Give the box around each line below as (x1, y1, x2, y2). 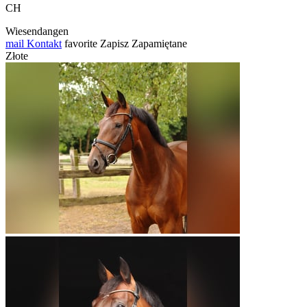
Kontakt (24, 38, 62, 50)
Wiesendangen (5, 25, 69, 38)
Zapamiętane (132, 38, 187, 50)
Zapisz (100, 38, 129, 50)
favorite (64, 38, 97, 50)
